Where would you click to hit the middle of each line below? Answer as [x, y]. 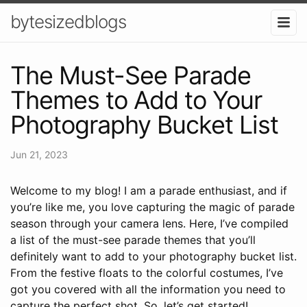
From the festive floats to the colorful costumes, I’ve [147, 272]
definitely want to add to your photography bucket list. [153, 256]
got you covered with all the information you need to [148, 289]
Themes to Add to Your [136, 100]
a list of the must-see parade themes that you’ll [133, 240]
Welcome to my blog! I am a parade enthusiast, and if [149, 190]
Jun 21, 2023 [39, 154]
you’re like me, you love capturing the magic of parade [152, 207]
